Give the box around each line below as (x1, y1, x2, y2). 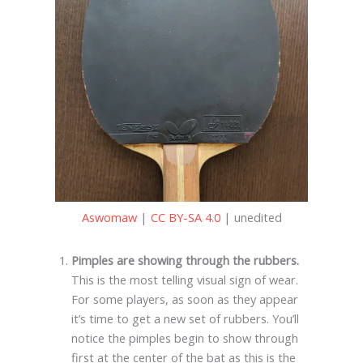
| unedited (220, 208, 282, 225)
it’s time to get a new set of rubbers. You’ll (70, 310, 299, 327)
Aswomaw (81, 208, 137, 225)
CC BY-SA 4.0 (150, 208, 220, 225)
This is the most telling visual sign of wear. (70, 271, 298, 288)
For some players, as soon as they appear (70, 290, 298, 307)
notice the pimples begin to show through (70, 329, 298, 346)
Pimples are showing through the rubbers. (70, 251, 299, 268)
